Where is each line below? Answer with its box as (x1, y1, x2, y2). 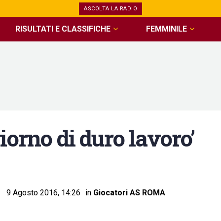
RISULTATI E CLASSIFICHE (15, 24, 111, 34)
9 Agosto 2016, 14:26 (6, 187, 80, 197)
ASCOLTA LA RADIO (84, 5, 137, 12)
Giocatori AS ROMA (93, 187, 165, 197)
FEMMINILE (146, 24, 187, 34)
